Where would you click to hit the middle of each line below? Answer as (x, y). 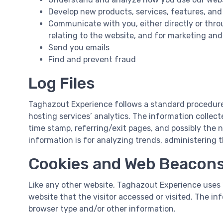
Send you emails (79, 48)
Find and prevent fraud (92, 59)
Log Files (62, 83)
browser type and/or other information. (102, 209)
